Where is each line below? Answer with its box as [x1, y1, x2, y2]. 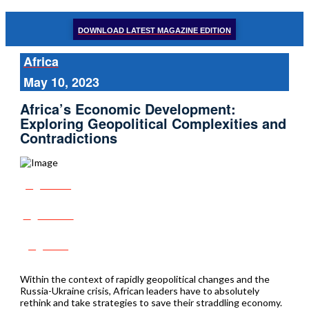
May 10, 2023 [23, 73, 99, 91]
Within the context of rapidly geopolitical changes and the [19, 272, 270, 285]
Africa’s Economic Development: [19, 99, 236, 119]
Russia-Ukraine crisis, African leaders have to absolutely [19, 284, 259, 297]
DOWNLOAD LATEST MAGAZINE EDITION [78, 26, 231, 34]
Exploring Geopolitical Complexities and [19, 113, 286, 134]
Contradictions [19, 128, 117, 148]
